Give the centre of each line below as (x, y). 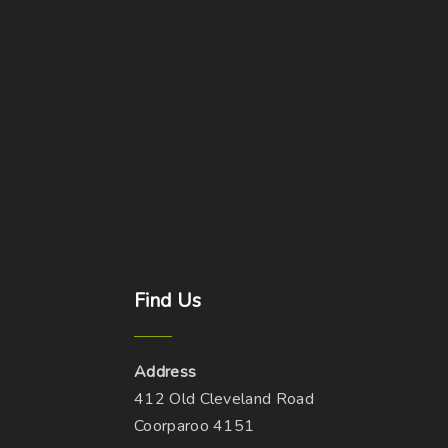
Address (165, 372)
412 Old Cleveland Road (224, 399)
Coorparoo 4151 (194, 426)
